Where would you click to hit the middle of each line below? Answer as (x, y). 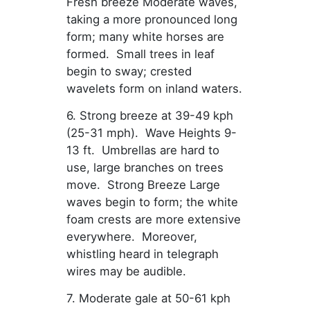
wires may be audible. (126, 272)
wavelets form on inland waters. (154, 89)
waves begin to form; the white (152, 202)
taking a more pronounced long (152, 20)
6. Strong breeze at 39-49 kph (149, 116)
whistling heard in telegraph (142, 254)
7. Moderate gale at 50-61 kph (148, 299)
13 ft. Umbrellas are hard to (143, 151)
